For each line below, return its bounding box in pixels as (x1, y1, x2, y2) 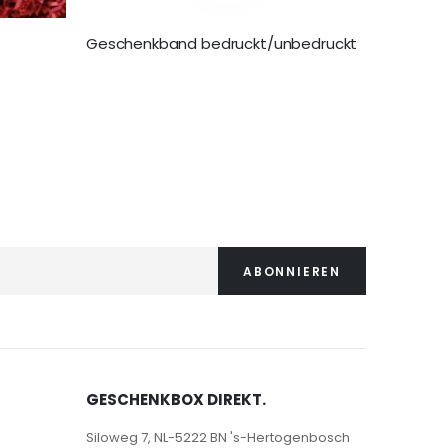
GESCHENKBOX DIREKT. (86, 389, 266, 411)
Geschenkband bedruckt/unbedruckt (86, 33, 358, 55)
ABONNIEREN (243, 262, 341, 280)
